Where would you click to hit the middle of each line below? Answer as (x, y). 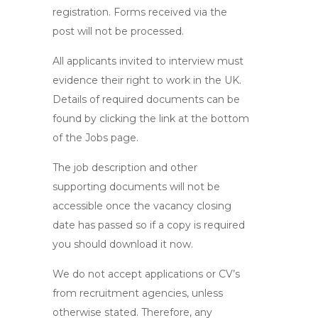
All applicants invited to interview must (148, 61)
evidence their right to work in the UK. (147, 80)
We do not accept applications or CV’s (146, 274)
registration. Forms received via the (140, 12)
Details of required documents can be (146, 99)
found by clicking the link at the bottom (151, 119)
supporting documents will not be (136, 187)
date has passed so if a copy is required (149, 225)
